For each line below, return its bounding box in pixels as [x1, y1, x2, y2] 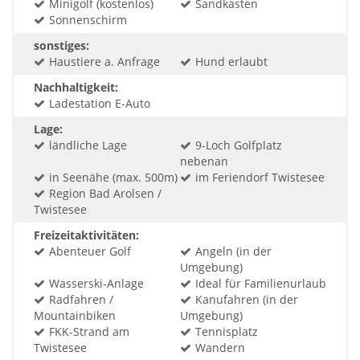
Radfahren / [49, 292, 113, 308]
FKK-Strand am [49, 324, 129, 340]
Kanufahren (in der [195, 292, 298, 308]
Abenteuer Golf [49, 243, 131, 260]
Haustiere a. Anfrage [49, 54, 160, 70]
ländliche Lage [49, 137, 127, 153]
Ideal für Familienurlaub [195, 276, 326, 292]
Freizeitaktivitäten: [34, 227, 139, 243]
